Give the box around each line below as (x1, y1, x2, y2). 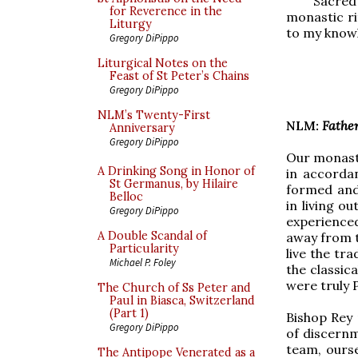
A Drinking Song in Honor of (97, 164, 255, 178)
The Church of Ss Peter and (97, 280, 251, 295)
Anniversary (109, 121, 175, 135)
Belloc (109, 189, 143, 204)
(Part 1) (109, 306, 149, 320)
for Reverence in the (109, 4, 222, 18)
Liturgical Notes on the (97, 56, 228, 70)
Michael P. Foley (109, 256, 176, 268)
